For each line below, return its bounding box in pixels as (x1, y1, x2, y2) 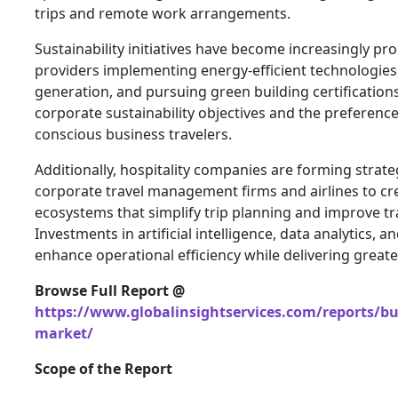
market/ (35, 322, 93, 343)
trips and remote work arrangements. (35, 3, 291, 23)
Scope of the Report (35, 358, 172, 378)
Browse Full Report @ (35, 280, 185, 300)
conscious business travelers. (35, 123, 232, 144)
